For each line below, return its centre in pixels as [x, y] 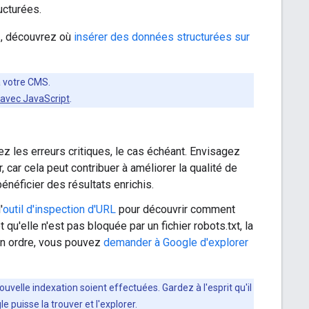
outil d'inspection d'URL [59, 209]
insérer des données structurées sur [162, 37]
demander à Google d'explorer [176, 242]
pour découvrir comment [176, 209]
